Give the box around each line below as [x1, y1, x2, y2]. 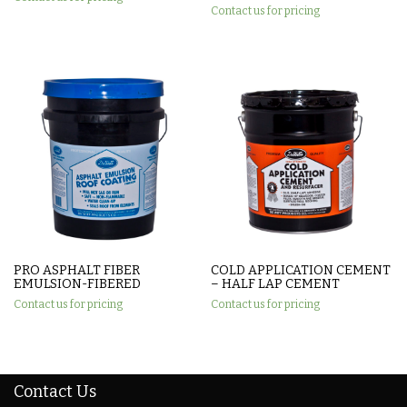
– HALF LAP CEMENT [211, 276, 341, 293]
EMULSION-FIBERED [14, 276, 141, 293]
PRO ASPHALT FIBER [14, 263, 140, 279]
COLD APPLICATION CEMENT [211, 263, 392, 279]
